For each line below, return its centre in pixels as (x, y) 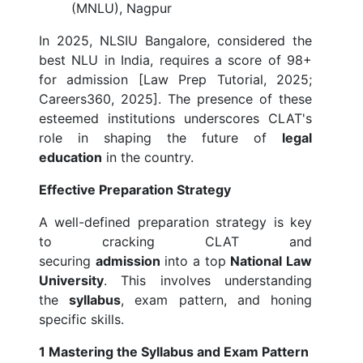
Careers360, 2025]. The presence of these (175, 99)
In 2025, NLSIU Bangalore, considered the (175, 41)
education (70, 158)
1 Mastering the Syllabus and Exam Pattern (174, 352)
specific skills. (81, 320)
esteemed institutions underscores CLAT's (175, 119)
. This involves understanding (208, 281)
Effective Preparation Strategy (135, 190)
